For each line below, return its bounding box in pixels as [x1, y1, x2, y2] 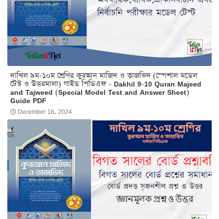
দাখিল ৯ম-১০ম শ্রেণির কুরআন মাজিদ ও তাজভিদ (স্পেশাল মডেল [10, 70, 197, 81]
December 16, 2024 [18, 107, 72, 116]
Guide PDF [10, 95, 46, 106]
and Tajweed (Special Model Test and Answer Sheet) [10, 87, 189, 97]
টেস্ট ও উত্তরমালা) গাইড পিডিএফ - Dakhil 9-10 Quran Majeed [10, 78, 201, 89]
